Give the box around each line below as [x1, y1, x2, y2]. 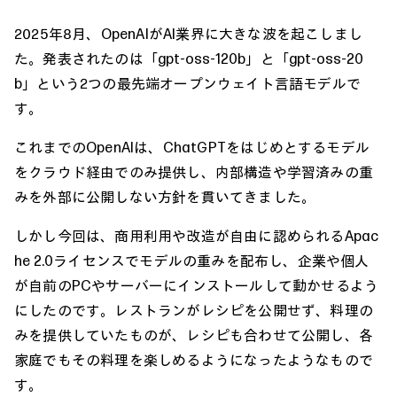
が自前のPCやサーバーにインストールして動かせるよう [14, 276, 379, 294]
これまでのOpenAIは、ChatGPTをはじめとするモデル [14, 137, 370, 156]
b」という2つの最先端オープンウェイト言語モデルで [14, 74, 361, 92]
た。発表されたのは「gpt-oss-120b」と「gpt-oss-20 [14, 49, 363, 67]
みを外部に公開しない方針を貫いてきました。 [14, 187, 316, 206]
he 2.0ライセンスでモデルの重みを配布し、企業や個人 [14, 251, 370, 269]
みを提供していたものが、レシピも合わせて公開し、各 [14, 325, 374, 344]
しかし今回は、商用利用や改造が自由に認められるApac [14, 226, 379, 245]
